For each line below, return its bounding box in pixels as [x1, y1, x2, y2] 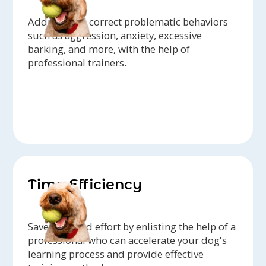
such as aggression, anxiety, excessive [28, 28, 202, 43]
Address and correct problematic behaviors [28, 15, 229, 29]
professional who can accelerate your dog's [28, 233, 227, 248]
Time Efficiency [28, 176, 142, 194]
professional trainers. [28, 56, 127, 70]
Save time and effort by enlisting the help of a [28, 220, 236, 234]
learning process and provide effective [28, 247, 204, 261]
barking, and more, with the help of [28, 42, 191, 56]
